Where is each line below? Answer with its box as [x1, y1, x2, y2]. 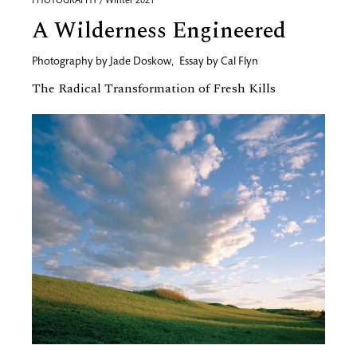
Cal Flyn [221, 57, 258, 68]
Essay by [179, 57, 221, 68]
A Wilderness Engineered [32, 14, 286, 48]
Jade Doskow [110, 57, 171, 68]
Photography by [32, 57, 110, 68]
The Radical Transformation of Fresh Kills [32, 79, 276, 98]
